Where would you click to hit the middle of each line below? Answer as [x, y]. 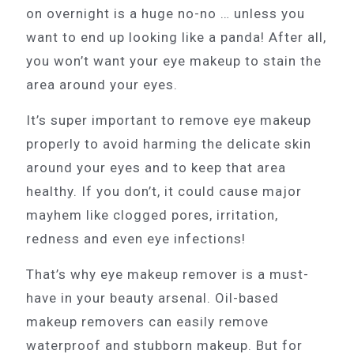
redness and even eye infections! [136, 238]
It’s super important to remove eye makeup [169, 120]
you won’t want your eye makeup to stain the [174, 60]
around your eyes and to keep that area [156, 167]
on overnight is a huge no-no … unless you [166, 13]
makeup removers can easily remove [147, 321]
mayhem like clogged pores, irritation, [152, 215]
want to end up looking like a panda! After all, [176, 37]
